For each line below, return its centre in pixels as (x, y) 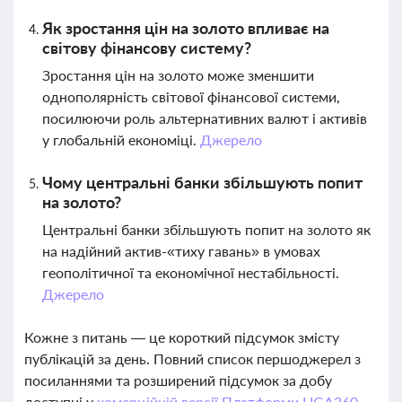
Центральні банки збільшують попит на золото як (206, 229)
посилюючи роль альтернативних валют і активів (205, 118)
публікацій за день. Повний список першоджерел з (192, 358)
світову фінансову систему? (147, 48)
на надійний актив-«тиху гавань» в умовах (181, 251)
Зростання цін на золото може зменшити (178, 75)
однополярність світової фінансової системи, (191, 96)
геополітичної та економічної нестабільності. (191, 272)
